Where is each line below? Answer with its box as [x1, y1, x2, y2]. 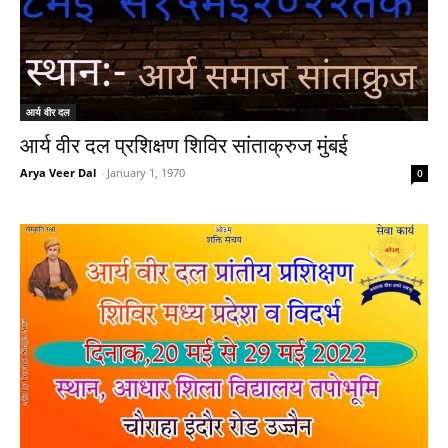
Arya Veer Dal [20, 164, 96, 180]
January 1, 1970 [107, 164, 185, 180]
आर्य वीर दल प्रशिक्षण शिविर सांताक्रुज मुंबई [20, 133, 348, 158]
